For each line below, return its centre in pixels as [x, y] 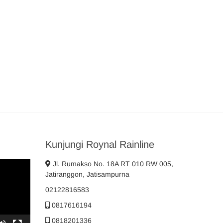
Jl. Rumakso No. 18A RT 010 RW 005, [112, 164]
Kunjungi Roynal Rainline [100, 144]
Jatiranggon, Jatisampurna [87, 174]
